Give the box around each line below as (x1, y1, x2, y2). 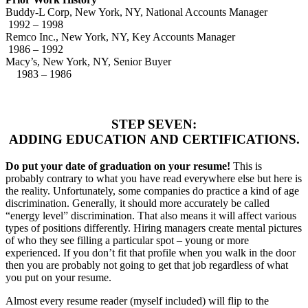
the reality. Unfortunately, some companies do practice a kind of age (5, 184, 299, 197)
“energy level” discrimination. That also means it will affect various (5, 209, 296, 221)
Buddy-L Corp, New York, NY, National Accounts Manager (5, 6, 289, 19)
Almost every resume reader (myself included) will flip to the (5, 294, 269, 307)
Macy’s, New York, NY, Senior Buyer (5, 56, 298, 68)
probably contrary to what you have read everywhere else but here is (5, 172, 302, 184)
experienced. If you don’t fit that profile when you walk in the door (5, 246, 296, 258)
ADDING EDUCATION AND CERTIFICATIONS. (8, 132, 300, 147)
